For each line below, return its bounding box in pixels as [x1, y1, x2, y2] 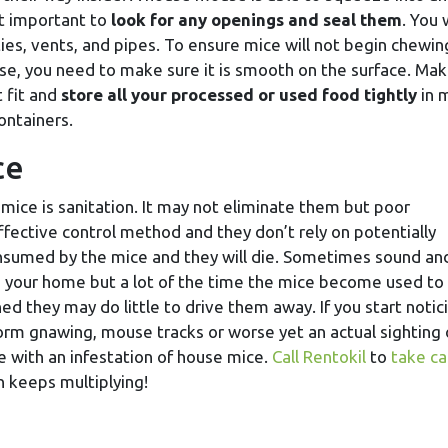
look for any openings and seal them [111, 9, 402, 29]
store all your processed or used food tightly [61, 84, 417, 104]
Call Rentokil [272, 346, 366, 366]
